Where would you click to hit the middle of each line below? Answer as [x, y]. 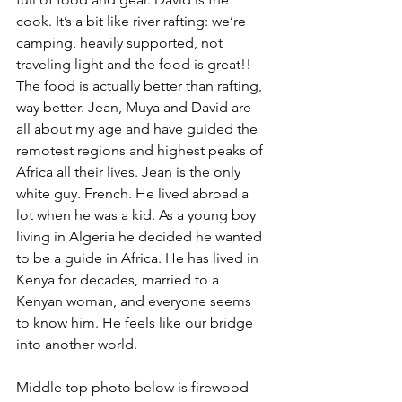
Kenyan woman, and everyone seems [135, 301]
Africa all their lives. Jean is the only [130, 172]
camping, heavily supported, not [121, 43]
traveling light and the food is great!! [135, 64]
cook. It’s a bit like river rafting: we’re [133, 21]
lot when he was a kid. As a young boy [138, 215]
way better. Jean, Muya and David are [135, 107]
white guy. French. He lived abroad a [134, 193]
